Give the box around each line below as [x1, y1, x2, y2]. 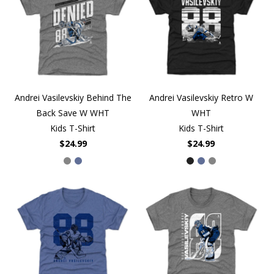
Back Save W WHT [36, 106, 110, 119]
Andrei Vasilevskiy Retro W [149, 91, 253, 103]
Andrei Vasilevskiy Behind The [14, 91, 131, 103]
